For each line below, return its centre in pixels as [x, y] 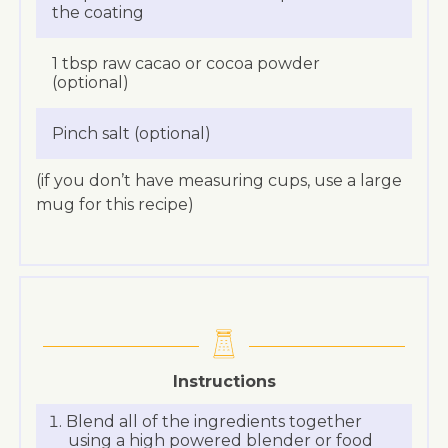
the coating [97, 12]
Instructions [224, 381]
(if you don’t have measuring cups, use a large [218, 180]
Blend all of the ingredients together [214, 421]
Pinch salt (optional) [131, 133]
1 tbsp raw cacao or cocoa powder [185, 63]
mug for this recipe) [114, 204]
